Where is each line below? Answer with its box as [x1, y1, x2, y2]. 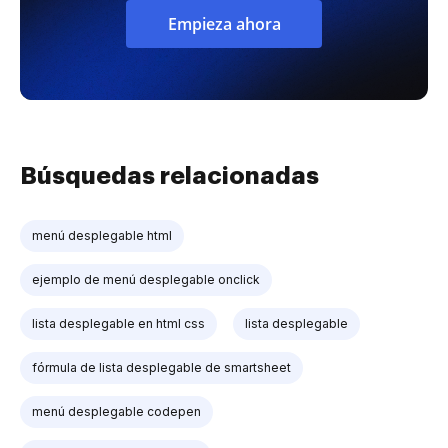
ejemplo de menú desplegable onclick [32, 272, 260, 287]
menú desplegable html [32, 228, 172, 243]
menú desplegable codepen [32, 404, 201, 419]
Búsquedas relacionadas [20, 164, 319, 188]
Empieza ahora [167, 13, 281, 35]
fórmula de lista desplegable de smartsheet [32, 360, 291, 375]
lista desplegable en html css [32, 316, 205, 331]
